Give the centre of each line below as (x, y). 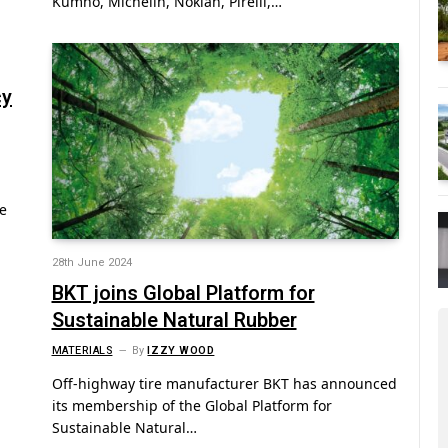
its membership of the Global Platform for (191, 405)
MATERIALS (82, 350)
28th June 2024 (91, 262)
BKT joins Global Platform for (183, 293)
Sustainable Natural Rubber (174, 320)
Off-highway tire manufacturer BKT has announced (224, 383)
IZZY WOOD (181, 350)
